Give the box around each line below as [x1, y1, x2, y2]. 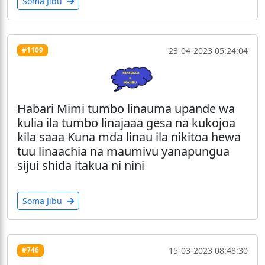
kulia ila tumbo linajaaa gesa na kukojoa [17, 114, 235, 131]
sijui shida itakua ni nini [17, 157, 144, 173]
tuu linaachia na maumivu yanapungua [17, 143, 230, 159]
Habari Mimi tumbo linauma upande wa [17, 100, 235, 117]
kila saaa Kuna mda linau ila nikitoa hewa [17, 128, 241, 145]
